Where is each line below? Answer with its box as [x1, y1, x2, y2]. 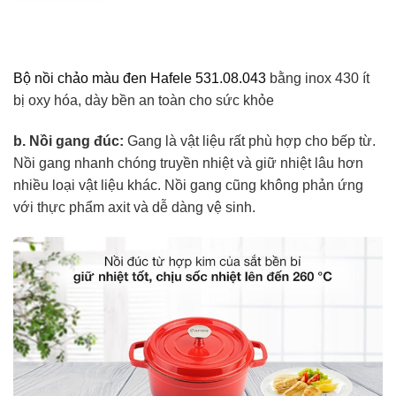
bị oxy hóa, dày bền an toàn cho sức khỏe [13, 93, 274, 109]
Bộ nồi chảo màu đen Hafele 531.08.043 [13, 71, 266, 87]
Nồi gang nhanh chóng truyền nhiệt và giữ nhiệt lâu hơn [13, 156, 363, 171]
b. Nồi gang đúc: [13, 133, 124, 149]
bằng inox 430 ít [266, 71, 369, 87]
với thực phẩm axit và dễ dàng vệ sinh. [13, 200, 255, 216]
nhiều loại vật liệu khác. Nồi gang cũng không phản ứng [13, 178, 363, 194]
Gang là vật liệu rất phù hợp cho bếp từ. [124, 133, 376, 149]
